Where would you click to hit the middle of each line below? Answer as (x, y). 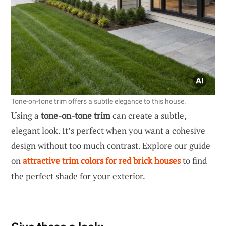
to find (194, 160)
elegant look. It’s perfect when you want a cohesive (108, 130)
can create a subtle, (148, 115)
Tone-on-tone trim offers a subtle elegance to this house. (99, 101)
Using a (26, 115)
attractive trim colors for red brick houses (102, 160)
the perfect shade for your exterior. (78, 176)
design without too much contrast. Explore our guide (111, 145)
